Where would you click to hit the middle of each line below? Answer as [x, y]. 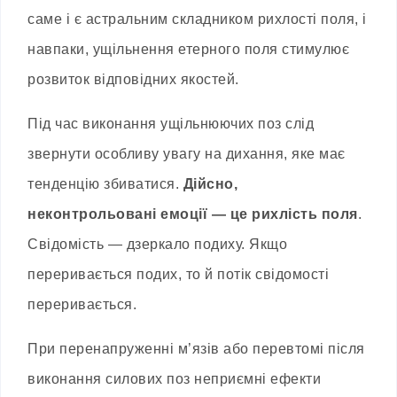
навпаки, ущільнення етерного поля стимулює [188, 50]
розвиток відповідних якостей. [133, 80]
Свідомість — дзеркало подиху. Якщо [157, 245]
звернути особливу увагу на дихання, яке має [187, 154]
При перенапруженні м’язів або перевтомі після [196, 349]
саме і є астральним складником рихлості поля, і [197, 19]
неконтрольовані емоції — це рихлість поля [193, 214]
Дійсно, [210, 184]
